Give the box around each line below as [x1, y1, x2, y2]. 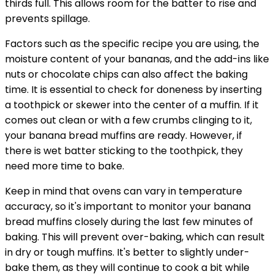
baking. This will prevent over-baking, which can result [5, 230, 265, 245]
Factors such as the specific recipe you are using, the [5, 37, 259, 51]
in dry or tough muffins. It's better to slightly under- [5, 245, 250, 260]
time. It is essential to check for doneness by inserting [5, 83, 262, 97]
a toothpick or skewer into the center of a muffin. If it [5, 98, 259, 113]
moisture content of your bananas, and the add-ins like [5, 52, 269, 67]
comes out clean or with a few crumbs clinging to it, [5, 113, 252, 128]
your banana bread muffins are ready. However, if [5, 128, 242, 143]
